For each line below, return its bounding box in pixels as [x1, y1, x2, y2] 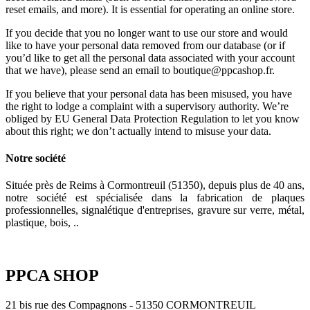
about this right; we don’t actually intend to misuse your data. [6, 125, 271, 137]
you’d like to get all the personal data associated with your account [6, 51, 295, 64]
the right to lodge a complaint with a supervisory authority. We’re [6, 100, 289, 112]
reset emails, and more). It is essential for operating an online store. [6, 3, 295, 15]
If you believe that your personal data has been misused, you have [6, 87, 292, 100]
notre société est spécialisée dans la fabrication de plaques [6, 192, 304, 204]
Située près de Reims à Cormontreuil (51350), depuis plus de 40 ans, [6, 179, 304, 192]
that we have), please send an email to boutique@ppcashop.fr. [6, 64, 275, 76]
